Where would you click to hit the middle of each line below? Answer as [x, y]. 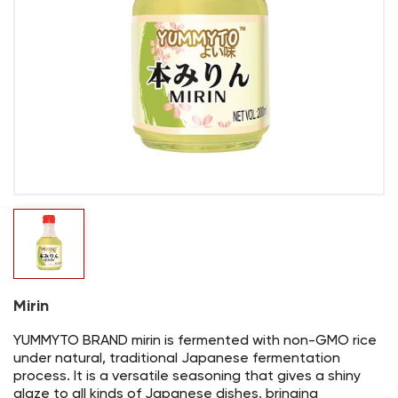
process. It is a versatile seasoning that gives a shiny [187, 377]
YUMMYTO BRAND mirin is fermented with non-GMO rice [195, 342]
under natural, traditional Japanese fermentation [177, 359]
